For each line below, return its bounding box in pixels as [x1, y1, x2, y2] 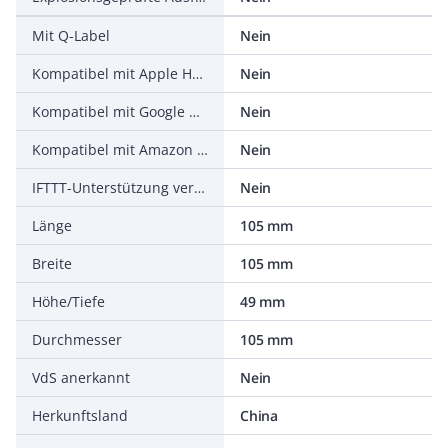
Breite [32, 254, 72, 273]
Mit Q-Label [32, 26, 110, 45]
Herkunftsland [32, 406, 128, 425]
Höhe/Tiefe [32, 292, 105, 311]
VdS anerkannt [32, 368, 130, 387]
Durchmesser [32, 330, 122, 349]
